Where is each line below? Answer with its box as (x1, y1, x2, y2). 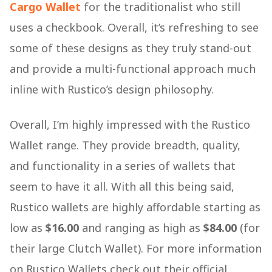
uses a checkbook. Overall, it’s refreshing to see (10, 20, 259, 35)
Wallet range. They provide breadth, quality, (10, 138, 240, 153)
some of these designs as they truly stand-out (10, 41, 251, 56)
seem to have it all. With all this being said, (10, 179, 234, 194)
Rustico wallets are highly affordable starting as (10, 200, 260, 215)
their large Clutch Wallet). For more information (10, 241, 262, 256)
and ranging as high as (79, 220, 203, 236)
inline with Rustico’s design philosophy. (10, 82, 217, 97)
